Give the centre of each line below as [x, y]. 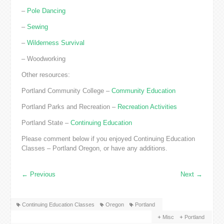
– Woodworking [43, 59]
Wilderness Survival [55, 43]
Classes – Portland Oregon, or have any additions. [94, 148]
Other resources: [45, 75]
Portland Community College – [66, 91]
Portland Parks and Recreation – [69, 107]
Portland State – [46, 123]
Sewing [37, 27]
